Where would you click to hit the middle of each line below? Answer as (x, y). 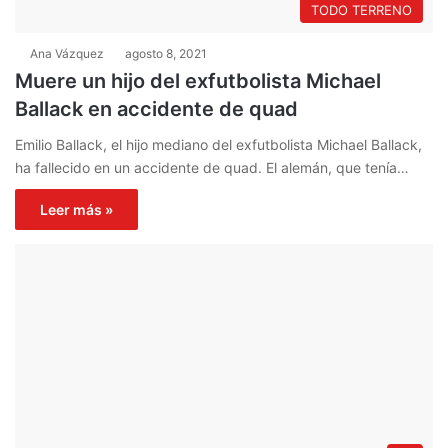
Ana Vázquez (67, 54)
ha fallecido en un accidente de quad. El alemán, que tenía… (212, 168)
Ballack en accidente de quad (156, 109)
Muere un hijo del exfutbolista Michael (198, 81)
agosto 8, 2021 (166, 54)
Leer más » (76, 210)
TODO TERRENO (361, 10)
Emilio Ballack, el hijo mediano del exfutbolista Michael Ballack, (218, 145)
